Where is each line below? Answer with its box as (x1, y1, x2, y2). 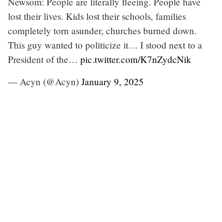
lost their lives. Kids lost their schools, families (8, 9, 186, 22)
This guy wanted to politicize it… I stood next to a (8, 38, 202, 51)
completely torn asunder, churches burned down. (8, 24, 197, 37)
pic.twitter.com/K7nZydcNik (80, 53, 191, 65)
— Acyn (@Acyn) (8, 75, 81, 88)
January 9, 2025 (81, 75, 144, 88)
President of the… (8, 53, 80, 65)
